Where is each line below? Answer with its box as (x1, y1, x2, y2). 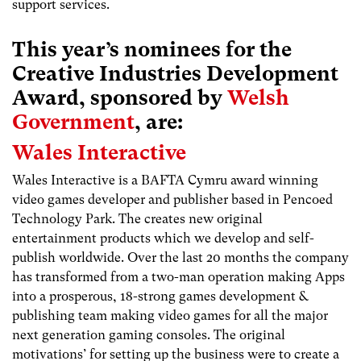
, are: (135, 109, 183, 134)
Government (12, 109, 135, 134)
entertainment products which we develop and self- (12, 230, 314, 246)
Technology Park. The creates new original (12, 210, 263, 226)
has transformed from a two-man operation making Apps (12, 268, 345, 284)
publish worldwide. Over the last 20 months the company (12, 249, 349, 265)
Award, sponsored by (12, 85, 227, 110)
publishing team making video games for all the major (12, 307, 328, 323)
